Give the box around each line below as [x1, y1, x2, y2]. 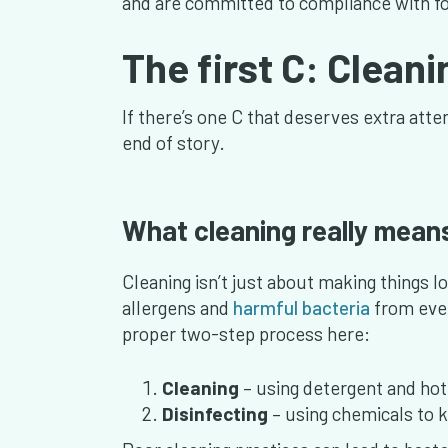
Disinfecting [162, 402, 268, 426]
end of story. [122, 131, 225, 155]
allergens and [122, 296, 233, 320]
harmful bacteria [233, 296, 370, 320]
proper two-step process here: [122, 322, 370, 346]
